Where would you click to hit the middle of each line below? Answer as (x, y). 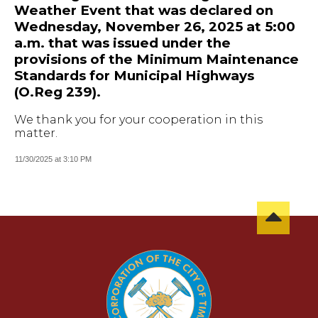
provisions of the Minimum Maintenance (157, 59)
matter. (36, 133)
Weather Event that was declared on (144, 10)
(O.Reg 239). (57, 92)
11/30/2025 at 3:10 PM (53, 159)
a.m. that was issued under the (122, 43)
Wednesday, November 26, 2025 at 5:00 (155, 26)
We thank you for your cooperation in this (138, 120)
